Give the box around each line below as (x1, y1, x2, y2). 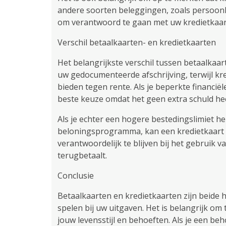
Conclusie (58, 170, 94, 181)
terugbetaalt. (58, 150, 107, 161)
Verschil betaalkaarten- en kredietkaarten (58, 37, 216, 48)
